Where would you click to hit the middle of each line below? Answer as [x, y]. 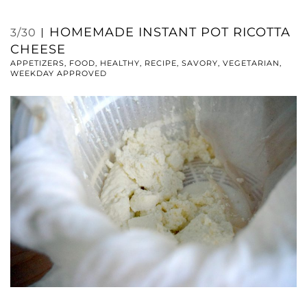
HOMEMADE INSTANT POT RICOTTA [170, 33]
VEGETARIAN [251, 63]
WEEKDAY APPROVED [59, 74]
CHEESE [38, 50]
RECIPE [161, 63]
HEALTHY [120, 63]
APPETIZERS [37, 63]
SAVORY [200, 63]
